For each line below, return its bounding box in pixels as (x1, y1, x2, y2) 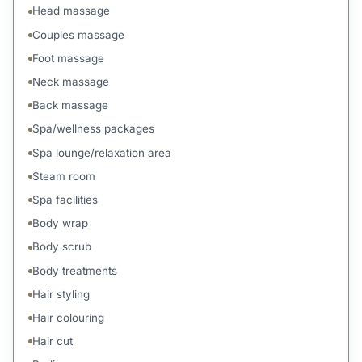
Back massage (32, 99, 109, 112)
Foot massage (32, 51, 105, 65)
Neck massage (32, 75, 110, 89)
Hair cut (32, 335, 74, 348)
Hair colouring (32, 310, 105, 324)
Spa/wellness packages (32, 122, 155, 136)
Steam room (32, 169, 96, 183)
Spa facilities (32, 192, 99, 206)
